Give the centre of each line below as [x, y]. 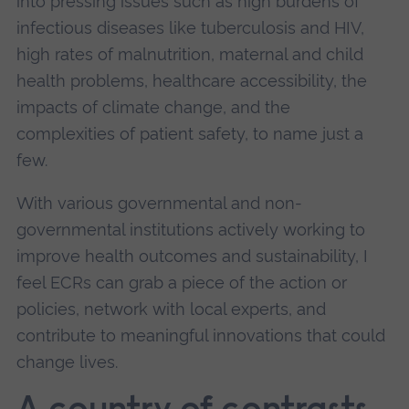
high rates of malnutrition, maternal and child [189, 54]
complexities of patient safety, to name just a [189, 133]
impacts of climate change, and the [153, 107]
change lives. [67, 362]
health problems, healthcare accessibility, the [191, 80]
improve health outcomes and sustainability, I [192, 257]
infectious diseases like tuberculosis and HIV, [190, 27]
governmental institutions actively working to [190, 230]
